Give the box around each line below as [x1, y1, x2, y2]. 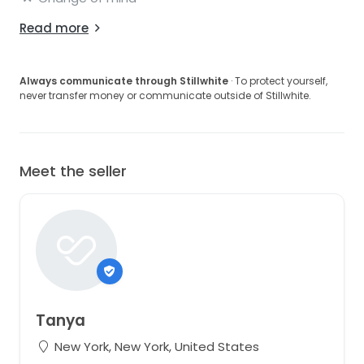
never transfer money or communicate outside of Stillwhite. [19, 89, 311, 103]
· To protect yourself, [228, 74, 327, 89]
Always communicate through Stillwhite [19, 74, 228, 89]
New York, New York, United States [50, 338, 259, 355]
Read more [19, 19, 89, 37]
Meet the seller [19, 161, 127, 182]
